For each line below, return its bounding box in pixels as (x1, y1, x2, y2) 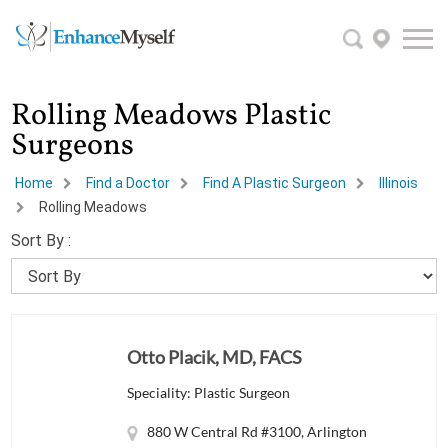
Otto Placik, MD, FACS (127, 346, 303, 369)
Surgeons (11, 125, 135, 168)
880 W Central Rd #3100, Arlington (147, 423, 368, 441)
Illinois (379, 175, 419, 192)
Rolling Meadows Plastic (11, 95, 332, 138)
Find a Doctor (86, 175, 171, 192)
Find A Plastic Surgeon (203, 175, 347, 192)
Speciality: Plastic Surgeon (127, 384, 291, 402)
